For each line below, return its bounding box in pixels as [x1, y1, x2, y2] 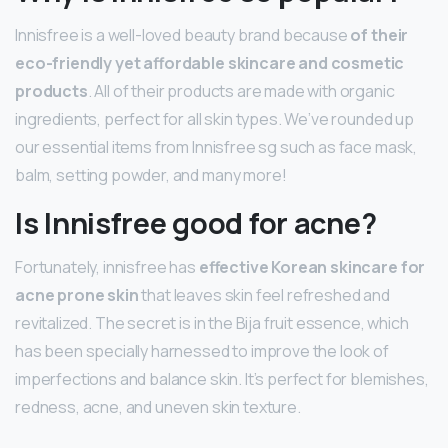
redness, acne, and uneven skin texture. [15, 396, 301, 419]
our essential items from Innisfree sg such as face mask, [15, 136, 418, 159]
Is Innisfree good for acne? [15, 203, 377, 244]
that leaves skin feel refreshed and [138, 284, 390, 307]
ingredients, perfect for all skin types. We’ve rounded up [15, 108, 414, 131]
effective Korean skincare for [198, 256, 426, 279]
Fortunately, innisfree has [15, 256, 199, 279]
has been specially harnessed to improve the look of [15, 340, 389, 363]
